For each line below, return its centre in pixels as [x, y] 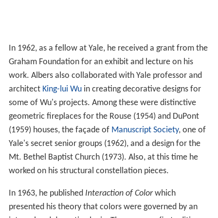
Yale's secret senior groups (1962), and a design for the [104, 144]
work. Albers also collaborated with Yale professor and [105, 76]
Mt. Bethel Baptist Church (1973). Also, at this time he [103, 158]
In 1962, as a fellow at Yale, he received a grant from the [108, 49]
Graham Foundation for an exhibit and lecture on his [101, 62]
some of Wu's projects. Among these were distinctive [102, 103]
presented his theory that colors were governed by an [103, 207]
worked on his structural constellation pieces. [89, 171]
